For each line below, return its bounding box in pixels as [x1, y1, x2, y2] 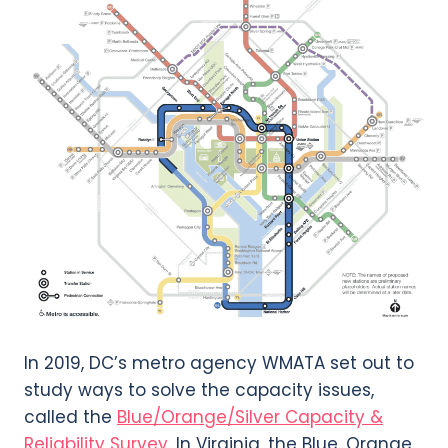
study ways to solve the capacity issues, [24, 378, 374, 403]
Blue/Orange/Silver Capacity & [117, 405, 383, 430]
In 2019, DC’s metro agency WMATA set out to [24, 351, 414, 376]
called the [24, 405, 117, 430]
